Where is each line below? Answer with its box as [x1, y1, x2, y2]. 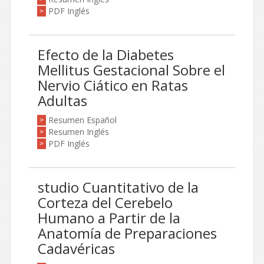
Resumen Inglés [48, 126, 109, 137]
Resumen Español [48, 114, 117, 126]
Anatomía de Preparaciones [38, 223, 217, 243]
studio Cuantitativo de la [38, 177, 199, 197]
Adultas [38, 91, 87, 110]
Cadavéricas [38, 239, 115, 258]
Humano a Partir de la [38, 208, 180, 227]
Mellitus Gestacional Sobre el [38, 60, 225, 80]
